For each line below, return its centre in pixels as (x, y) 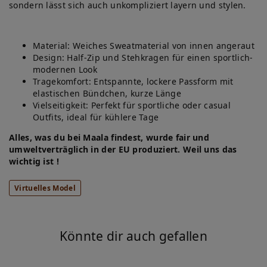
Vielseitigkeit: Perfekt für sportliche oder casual (132, 105)
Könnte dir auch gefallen (133, 236)
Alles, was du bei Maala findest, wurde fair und (109, 137)
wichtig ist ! (34, 161)
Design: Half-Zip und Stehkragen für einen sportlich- (143, 57)
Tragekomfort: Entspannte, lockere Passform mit (133, 81)
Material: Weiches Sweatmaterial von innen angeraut (144, 45)
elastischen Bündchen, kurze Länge (107, 93)
